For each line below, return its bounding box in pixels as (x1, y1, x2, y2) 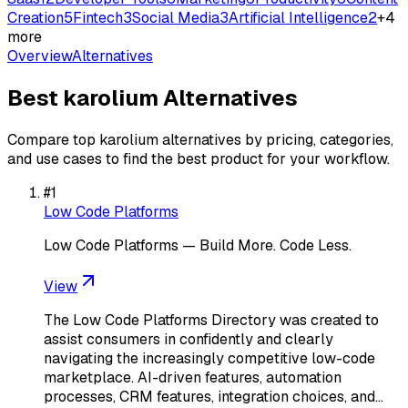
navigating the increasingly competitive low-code (44, 348, 375, 368)
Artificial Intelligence (229, 8, 368, 27)
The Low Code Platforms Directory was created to (44, 310, 379, 330)
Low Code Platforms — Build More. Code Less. (44, 235, 352, 255)
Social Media (132, 8, 219, 27)
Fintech (73, 8, 123, 27)
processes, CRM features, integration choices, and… (44, 386, 383, 406)
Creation (7, 8, 64, 27)
